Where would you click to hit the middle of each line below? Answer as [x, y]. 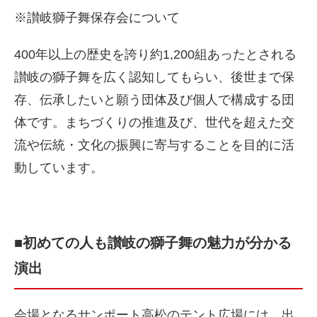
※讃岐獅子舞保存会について [97, 18]
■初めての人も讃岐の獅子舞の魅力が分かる [153, 243]
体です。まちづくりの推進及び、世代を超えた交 [154, 122]
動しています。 [59, 168]
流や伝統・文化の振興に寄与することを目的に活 [154, 145]
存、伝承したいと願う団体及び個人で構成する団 [154, 100]
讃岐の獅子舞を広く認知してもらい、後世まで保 [154, 77]
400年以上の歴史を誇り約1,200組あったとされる [155, 54]
